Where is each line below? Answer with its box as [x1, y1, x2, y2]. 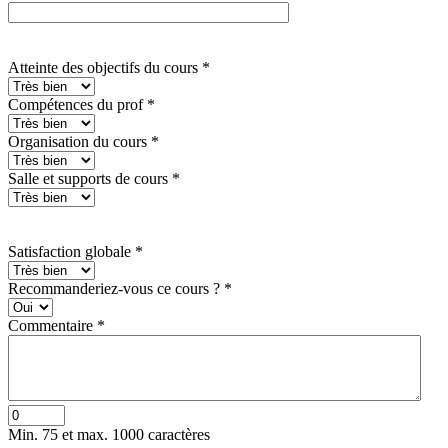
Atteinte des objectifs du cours [8, 58, 202, 76]
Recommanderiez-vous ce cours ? [8, 279, 224, 297]
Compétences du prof [8, 95, 147, 113]
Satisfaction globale [8, 242, 135, 260]
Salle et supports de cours [8, 169, 172, 187]
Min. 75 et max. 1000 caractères [8, 425, 210, 443]
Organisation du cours [8, 132, 151, 150]
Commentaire [8, 316, 97, 334]
